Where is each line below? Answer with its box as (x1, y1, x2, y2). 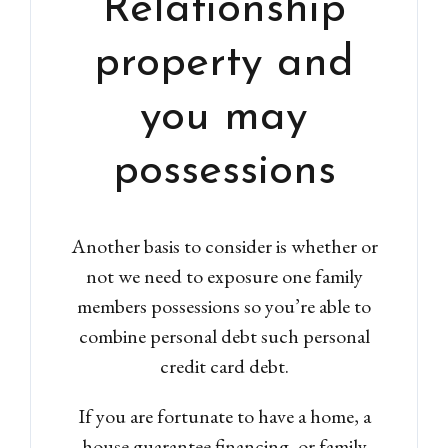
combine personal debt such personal (78, 322, 370, 349)
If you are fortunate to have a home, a (77, 402, 371, 429)
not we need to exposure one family (85, 262, 363, 289)
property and (94, 41, 354, 86)
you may (140, 95, 308, 140)
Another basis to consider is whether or (70, 232, 378, 259)
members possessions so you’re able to (77, 292, 371, 319)
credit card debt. (159, 352, 289, 379)
